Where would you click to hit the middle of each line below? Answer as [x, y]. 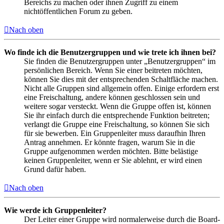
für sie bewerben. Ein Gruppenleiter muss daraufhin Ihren [115, 133]
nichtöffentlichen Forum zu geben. [78, 11]
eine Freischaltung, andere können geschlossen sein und [112, 97]
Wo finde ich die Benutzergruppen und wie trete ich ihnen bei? [110, 52]
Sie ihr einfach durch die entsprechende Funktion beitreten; [117, 115]
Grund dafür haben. [55, 169]
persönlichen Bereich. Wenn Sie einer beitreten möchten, [113, 70]
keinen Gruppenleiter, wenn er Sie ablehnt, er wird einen [113, 160]
